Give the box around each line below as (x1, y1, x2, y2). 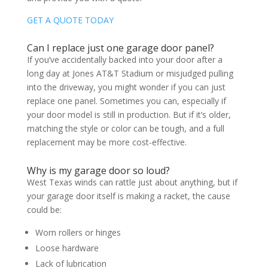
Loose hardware (35, 242, 99, 254)
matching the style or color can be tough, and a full (26, 122, 224, 134)
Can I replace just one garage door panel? (26, 41, 214, 54)
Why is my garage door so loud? (26, 163, 170, 177)
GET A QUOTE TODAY (26, 14, 114, 26)
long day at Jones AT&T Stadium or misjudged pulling (26, 67, 233, 79)
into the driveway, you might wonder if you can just (26, 81, 226, 93)
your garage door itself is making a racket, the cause (26, 190, 230, 202)
